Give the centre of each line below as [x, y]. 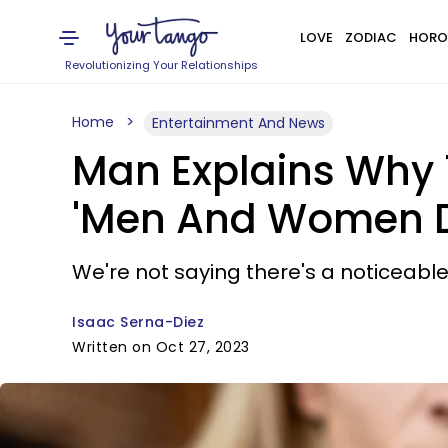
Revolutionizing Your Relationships [162, 65]
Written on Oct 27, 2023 [161, 347]
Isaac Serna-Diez [138, 322]
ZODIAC [370, 37]
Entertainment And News [238, 123]
